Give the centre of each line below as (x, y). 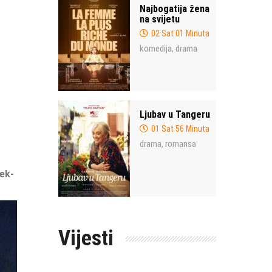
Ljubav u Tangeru (175, 114)
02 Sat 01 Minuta (180, 33)
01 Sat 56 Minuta (180, 129)
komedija (156, 49)
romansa (181, 144)
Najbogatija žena (175, 9)
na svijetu (160, 19)
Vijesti (86, 238)
